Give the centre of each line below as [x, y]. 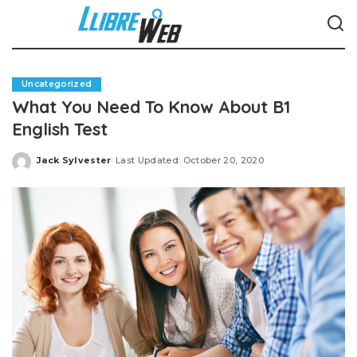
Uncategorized [57, 84]
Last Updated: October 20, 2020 [190, 160]
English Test [60, 129]
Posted [55, 166]
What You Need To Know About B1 [151, 106]
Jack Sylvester [74, 160]
